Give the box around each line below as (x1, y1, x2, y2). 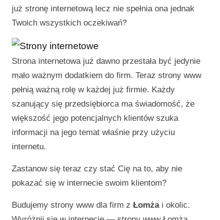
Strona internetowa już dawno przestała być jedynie (12, 56, 200, 66)
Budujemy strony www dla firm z (12, 200, 133, 210)
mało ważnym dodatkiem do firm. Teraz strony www (12, 71, 201, 80)
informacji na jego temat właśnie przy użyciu (12, 128, 175, 137)
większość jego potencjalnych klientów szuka (12, 113, 178, 123)
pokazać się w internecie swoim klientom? (12, 178, 166, 188)
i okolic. (159, 200, 190, 210)
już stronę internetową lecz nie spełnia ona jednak (12, 4, 194, 13)
